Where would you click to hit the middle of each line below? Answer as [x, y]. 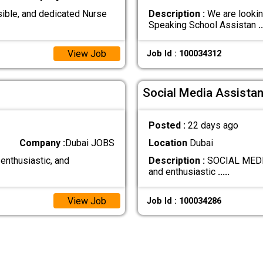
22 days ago [213, 125]
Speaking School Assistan [203, 25]
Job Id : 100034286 [184, 201]
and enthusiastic [183, 172]
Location [168, 143]
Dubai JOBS [90, 143]
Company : [43, 143]
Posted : [168, 125]
